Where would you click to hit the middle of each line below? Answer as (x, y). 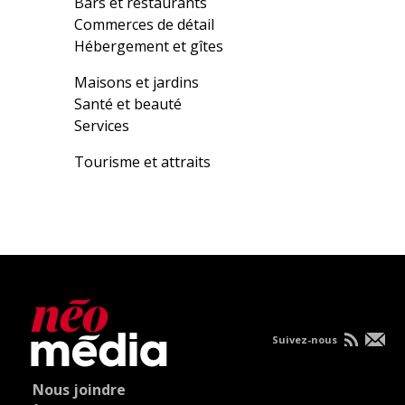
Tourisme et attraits (143, 162)
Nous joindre (80, 390)
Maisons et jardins (137, 82)
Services (102, 126)
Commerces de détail (145, 24)
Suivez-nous (306, 339)
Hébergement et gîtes (149, 46)
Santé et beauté (128, 104)
